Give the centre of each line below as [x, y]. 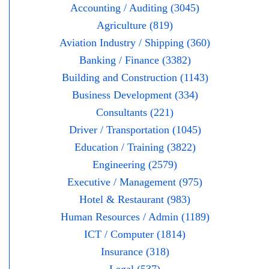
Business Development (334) [135, 95]
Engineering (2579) [135, 165]
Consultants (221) [135, 113]
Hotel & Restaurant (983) [135, 200]
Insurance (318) [135, 252]
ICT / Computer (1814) [135, 234]
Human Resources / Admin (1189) [135, 217]
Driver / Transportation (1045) [135, 130]
